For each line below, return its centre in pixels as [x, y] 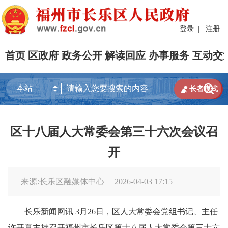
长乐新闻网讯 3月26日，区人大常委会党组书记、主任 [113, 211]
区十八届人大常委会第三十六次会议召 [114, 132]
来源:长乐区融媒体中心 [64, 181]
